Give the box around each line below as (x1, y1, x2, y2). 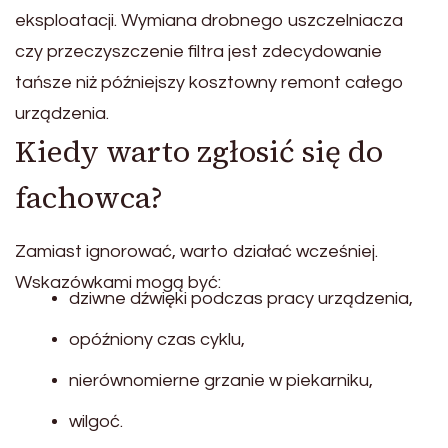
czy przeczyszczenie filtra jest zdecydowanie (15, 42, 382, 62)
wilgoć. (69, 412, 123, 432)
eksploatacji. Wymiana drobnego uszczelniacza (15, 11, 403, 31)
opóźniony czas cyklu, (69, 330, 245, 350)
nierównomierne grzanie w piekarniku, (69, 371, 373, 391)
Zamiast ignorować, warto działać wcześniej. (15, 242, 378, 262)
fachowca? (15, 177, 163, 219)
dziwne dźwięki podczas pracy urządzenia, (69, 289, 413, 309)
